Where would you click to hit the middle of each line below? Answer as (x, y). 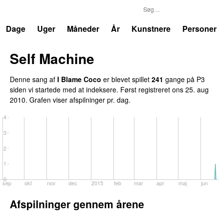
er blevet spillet (126, 79)
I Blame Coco (79, 79)
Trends (29, 10)
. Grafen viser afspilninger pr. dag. (78, 99)
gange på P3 (184, 79)
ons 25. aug (190, 89)
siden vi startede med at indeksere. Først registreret (91, 89)
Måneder (83, 29)
